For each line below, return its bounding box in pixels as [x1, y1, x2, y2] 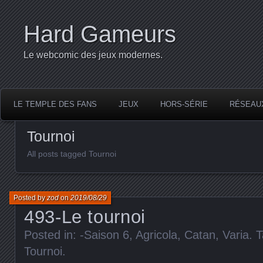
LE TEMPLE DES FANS [14, 100, 97, 109]
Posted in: [24, 228, 80, 241]
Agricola [136, 228, 177, 241]
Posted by [14, 193, 47, 202]
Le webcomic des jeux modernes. [23, 50, 163, 60]
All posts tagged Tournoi [27, 149, 116, 159]
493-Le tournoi [24, 206, 146, 227]
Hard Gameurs [23, 21, 176, 47]
